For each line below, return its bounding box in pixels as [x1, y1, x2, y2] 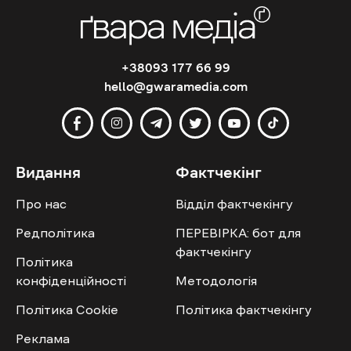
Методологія [175, 274, 257, 288]
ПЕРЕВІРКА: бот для [175, 226, 301, 240]
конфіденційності [16, 274, 126, 288]
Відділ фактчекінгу [175, 197, 293, 211]
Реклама [16, 332, 70, 346]
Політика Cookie [16, 303, 118, 317]
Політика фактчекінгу [175, 303, 312, 317]
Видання [16, 165, 81, 181]
